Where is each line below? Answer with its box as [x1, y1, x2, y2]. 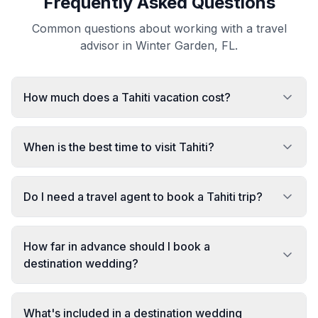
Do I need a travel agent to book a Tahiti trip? [23, 190, 263, 204]
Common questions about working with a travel [31, 21, 287, 35]
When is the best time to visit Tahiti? [23, 140, 214, 154]
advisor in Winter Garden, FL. [80, 38, 238, 53]
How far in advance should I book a [23, 239, 210, 253]
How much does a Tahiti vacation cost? [23, 90, 231, 104]
